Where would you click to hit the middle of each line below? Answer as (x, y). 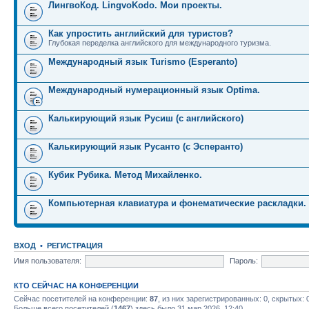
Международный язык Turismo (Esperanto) (143, 62)
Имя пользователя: (48, 260)
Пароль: (243, 260)
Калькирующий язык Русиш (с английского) (146, 118)
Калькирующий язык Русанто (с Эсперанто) (146, 147)
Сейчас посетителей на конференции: (82, 299)
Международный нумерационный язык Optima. (154, 90)
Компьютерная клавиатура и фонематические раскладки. (177, 203)
